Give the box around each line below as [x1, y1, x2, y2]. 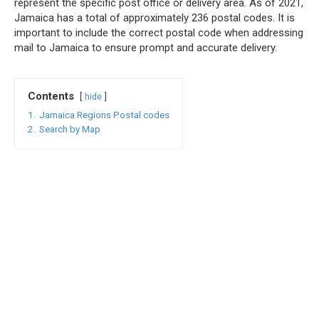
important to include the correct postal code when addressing [14, 26, 303, 39]
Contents [28, 90, 74, 103]
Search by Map [39, 123, 100, 135]
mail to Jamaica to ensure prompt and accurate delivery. [14, 41, 277, 54]
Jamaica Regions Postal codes [39, 109, 169, 120]
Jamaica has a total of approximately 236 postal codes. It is [14, 11, 295, 24]
